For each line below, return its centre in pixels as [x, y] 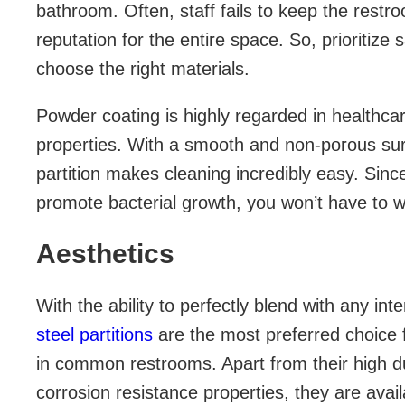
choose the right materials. [143, 68]
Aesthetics [105, 253]
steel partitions [94, 334]
